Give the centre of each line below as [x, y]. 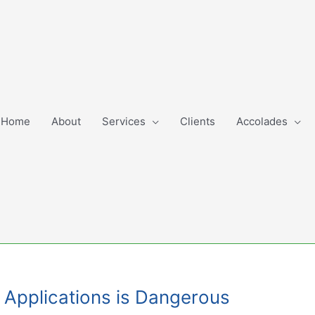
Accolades [262, 121]
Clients [198, 121]
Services [124, 121]
